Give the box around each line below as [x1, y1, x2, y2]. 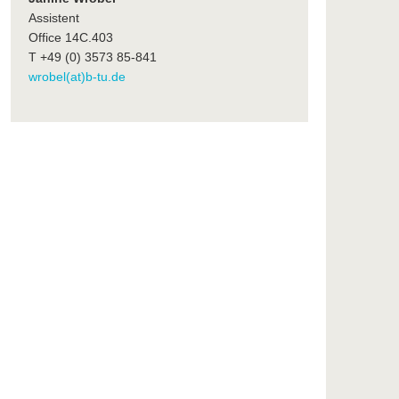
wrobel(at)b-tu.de [28, 69, 126, 85]
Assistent [28, 11, 79, 26]
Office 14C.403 [28, 30, 113, 45]
